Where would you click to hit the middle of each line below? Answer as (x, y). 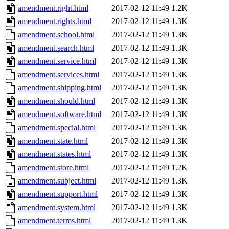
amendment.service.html (57, 61)
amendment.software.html (60, 114)
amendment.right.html (53, 8)
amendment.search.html (56, 48)
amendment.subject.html (57, 181)
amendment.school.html (56, 35)
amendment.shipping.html (60, 88)
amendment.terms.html (54, 221)
